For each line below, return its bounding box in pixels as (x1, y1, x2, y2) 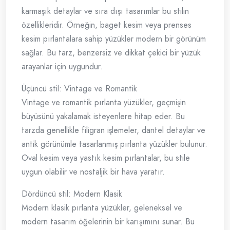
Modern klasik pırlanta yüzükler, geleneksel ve (22, 202, 182, 214)
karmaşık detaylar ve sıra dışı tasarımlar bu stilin (22, 5, 189, 17)
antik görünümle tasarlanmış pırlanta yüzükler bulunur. (22, 138, 207, 150)
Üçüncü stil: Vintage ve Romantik (22, 83, 137, 95)
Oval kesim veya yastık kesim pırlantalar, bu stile (22, 152, 190, 164)
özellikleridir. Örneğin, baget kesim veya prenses (22, 19, 191, 31)
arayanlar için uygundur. (22, 61, 103, 73)
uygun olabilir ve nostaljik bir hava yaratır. (22, 166, 165, 178)
